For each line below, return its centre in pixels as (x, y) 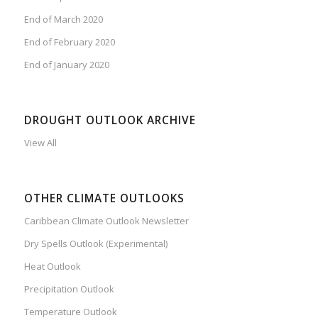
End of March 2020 (63, 19)
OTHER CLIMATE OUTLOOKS (104, 198)
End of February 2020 (69, 42)
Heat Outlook (52, 266)
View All (40, 142)
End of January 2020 (66, 64)
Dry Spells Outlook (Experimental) (95, 243)
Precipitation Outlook (69, 289)
